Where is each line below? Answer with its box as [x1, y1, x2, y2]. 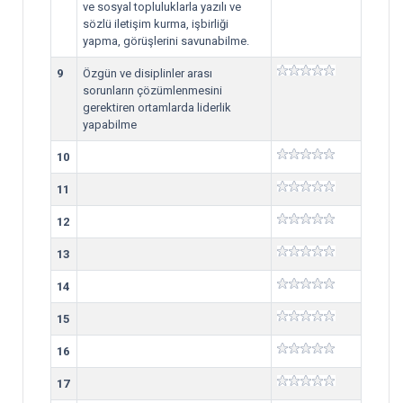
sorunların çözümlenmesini [83, 84, 222, 97]
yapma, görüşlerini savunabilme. [83, 34, 249, 48]
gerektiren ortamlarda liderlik [83, 101, 231, 114]
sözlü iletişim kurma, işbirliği [83, 17, 228, 31]
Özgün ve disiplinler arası [83, 67, 212, 80]
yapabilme [83, 118, 137, 131]
